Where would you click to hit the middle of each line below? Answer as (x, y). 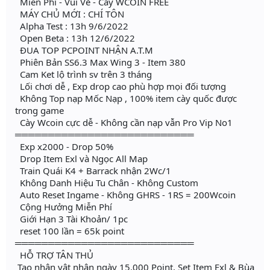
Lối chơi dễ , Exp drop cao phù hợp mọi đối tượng (121, 86)
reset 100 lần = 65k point (70, 231)
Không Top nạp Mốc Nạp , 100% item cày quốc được (126, 99)
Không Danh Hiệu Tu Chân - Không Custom (107, 183)
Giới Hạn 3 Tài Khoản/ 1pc (71, 219)
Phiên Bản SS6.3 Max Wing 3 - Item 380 (100, 62)
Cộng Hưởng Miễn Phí (64, 207)
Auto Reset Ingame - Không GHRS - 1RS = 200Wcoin (125, 195)
